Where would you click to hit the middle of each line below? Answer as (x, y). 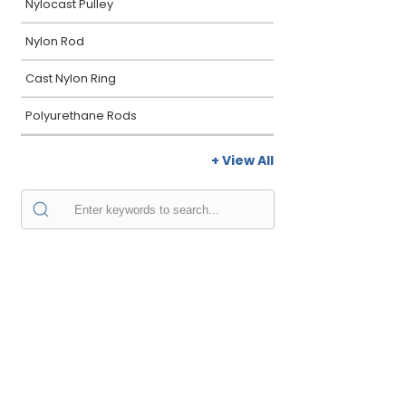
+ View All (242, 160)
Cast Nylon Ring (71, 78)
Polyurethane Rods (81, 116)
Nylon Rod (55, 41)
